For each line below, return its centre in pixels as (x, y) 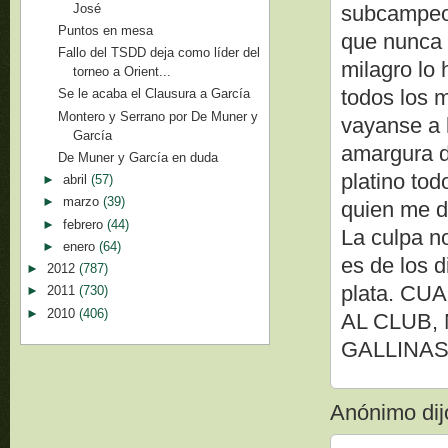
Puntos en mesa (106, 30)
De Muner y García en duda (138, 157)
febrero (84, 224)
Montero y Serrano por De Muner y (158, 116)
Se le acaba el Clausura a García (154, 94)
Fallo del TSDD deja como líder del (159, 52)
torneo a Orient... (122, 71)
